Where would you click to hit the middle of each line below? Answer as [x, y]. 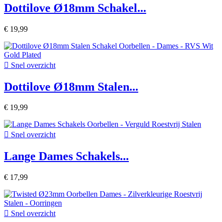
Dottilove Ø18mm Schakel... [75, 8]
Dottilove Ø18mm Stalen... [71, 86]
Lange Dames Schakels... [66, 156]
